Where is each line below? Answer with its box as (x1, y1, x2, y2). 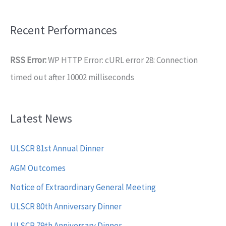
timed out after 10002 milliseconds (10, 71, 134, 83)
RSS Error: (10, 54, 46, 66)
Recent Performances (10, 22, 117, 38)
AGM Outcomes (10, 162, 66, 174)
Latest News (10, 110, 72, 127)
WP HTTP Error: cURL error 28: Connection (46, 54, 198, 66)
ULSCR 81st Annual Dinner (10, 143, 104, 154)
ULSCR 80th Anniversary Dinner (10, 201, 122, 212)
